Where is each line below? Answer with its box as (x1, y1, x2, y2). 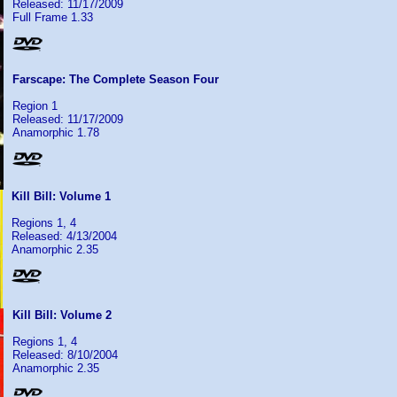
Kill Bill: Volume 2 (12, 308, 112, 322)
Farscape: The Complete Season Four (12, 73, 219, 86)
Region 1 (12, 99, 58, 113)
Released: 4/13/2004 (12, 230, 117, 243)
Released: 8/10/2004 (12, 348, 118, 362)
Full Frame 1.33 (12, 11, 93, 24)
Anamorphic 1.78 (12, 126, 99, 139)
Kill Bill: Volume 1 (12, 190, 111, 203)
